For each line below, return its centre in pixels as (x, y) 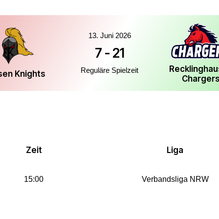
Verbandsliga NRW (175, 179)
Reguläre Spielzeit (109, 70)
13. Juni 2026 (109, 36)
